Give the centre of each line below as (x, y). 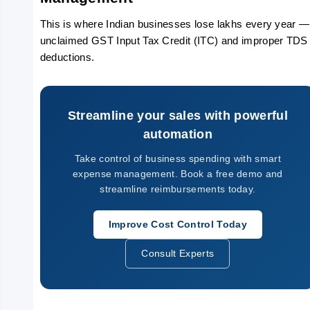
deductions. (67, 57)
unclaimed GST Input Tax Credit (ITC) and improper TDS (174, 41)
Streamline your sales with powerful (177, 116)
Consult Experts (178, 253)
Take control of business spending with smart (177, 158)
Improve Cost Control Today (177, 224)
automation (177, 134)
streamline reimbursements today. (178, 189)
